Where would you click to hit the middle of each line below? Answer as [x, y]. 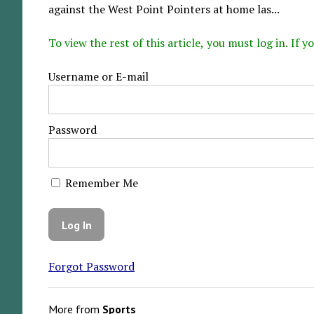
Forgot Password [91, 267]
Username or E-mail [98, 76]
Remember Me [100, 183]
